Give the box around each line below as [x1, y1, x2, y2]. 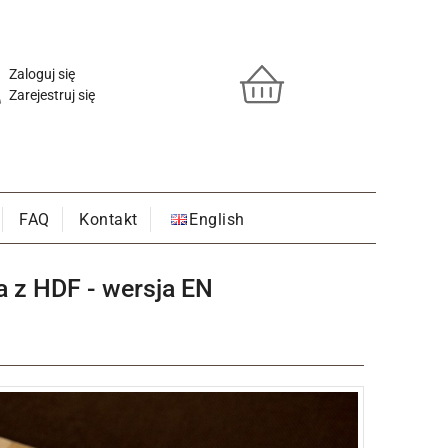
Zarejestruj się [9, 87, 95, 103]
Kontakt [79, 210, 138, 229]
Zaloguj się [9, 66, 75, 82]
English [189, 210, 245, 229]
